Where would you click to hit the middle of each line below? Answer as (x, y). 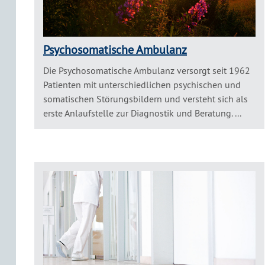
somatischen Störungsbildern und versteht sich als (146, 98)
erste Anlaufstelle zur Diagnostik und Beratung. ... (142, 113)
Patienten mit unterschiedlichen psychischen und (142, 84)
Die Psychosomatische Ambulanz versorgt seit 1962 (147, 70)
